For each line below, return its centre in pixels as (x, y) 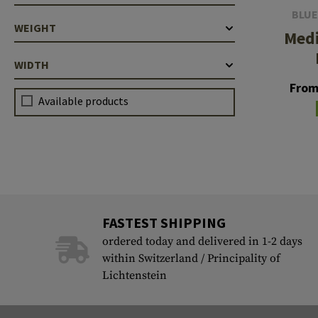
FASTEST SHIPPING (164, 222)
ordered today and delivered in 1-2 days (202, 241)
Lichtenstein (134, 275)
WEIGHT (35, 28)
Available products (83, 101)
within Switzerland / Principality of (191, 258)
